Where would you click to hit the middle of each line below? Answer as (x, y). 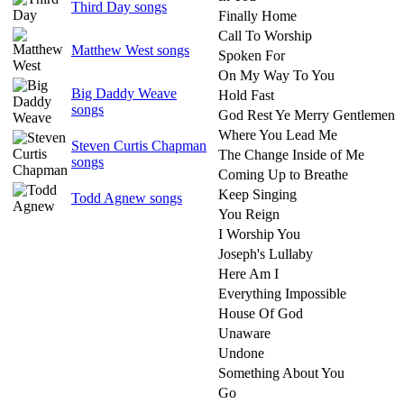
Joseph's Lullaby (266, 254)
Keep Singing (257, 194)
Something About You (281, 373)
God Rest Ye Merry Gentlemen (307, 115)
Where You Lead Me (278, 135)
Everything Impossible (282, 294)
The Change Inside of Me (291, 155)
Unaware (244, 333)
